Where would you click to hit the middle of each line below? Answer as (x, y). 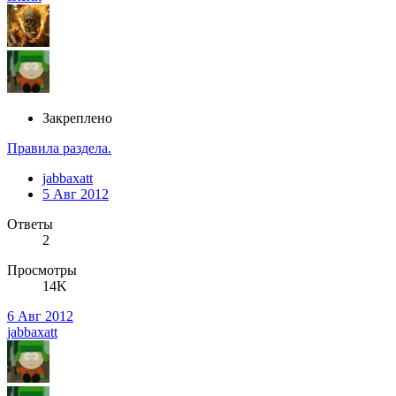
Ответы (30, 225)
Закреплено (77, 118)
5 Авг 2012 (76, 194)
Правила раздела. (59, 148)
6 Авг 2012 (40, 316)
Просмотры (42, 270)
